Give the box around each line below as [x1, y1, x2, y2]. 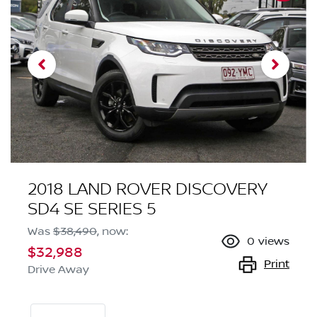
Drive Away [28, 263, 89, 277]
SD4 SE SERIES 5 [28, 199, 156, 220]
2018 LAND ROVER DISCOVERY [28, 179, 267, 200]
